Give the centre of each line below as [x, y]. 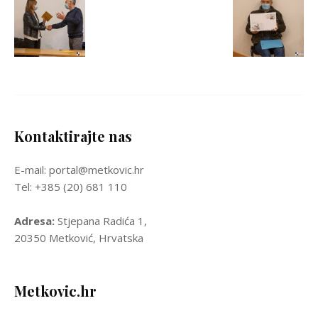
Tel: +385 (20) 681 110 [71, 187]
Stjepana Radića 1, [101, 221]
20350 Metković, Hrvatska [79, 238]
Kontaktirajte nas [73, 136]
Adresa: [34, 221]
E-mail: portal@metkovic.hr [79, 170]
